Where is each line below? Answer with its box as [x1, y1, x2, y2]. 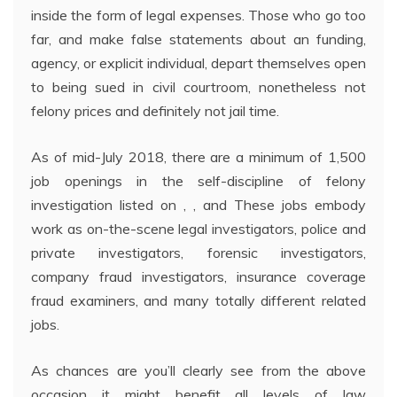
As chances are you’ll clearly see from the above [31, 362, 366, 380]
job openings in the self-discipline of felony [31, 172, 366, 191]
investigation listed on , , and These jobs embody [31, 196, 366, 214]
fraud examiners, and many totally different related [31, 292, 366, 310]
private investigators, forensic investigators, [31, 244, 366, 262]
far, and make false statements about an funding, [31, 30, 366, 49]
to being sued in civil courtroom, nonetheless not [31, 78, 366, 97]
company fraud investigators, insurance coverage [31, 268, 366, 286]
